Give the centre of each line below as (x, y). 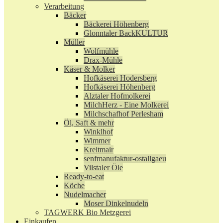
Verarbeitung (64, 6)
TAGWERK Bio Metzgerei (87, 212)
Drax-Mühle (103, 60)
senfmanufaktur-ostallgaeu (125, 159)
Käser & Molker (89, 69)
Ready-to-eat (84, 176)
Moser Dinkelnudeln (116, 203)
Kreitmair (99, 150)
